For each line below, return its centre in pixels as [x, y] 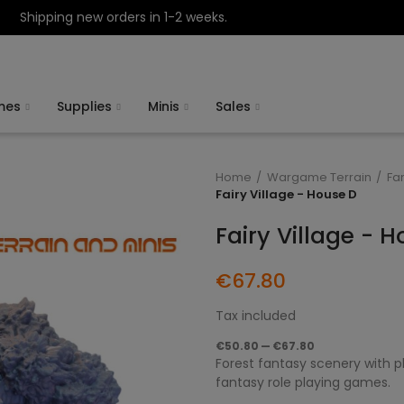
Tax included [256, 316]
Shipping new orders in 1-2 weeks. [124, 17]
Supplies [84, 106]
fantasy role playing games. [303, 382]
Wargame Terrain [319, 177]
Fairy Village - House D [286, 194]
